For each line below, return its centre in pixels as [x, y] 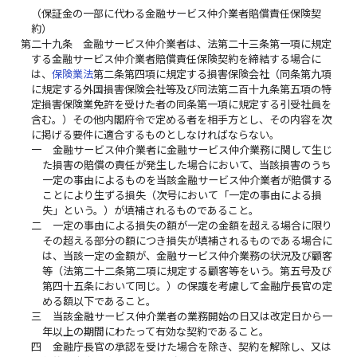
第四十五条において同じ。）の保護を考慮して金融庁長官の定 [187, 286]
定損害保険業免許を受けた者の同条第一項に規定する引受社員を [182, 104]
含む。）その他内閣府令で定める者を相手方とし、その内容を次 [182, 119]
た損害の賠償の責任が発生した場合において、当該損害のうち [186, 165]
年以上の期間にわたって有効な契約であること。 [155, 331]
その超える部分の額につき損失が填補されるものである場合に [187, 240]
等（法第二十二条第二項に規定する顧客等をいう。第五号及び [186, 271]
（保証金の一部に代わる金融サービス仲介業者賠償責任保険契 [177, 13]
